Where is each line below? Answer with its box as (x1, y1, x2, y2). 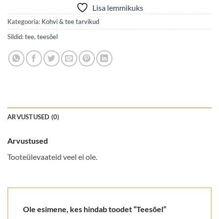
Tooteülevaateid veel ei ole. (7, 152, 97, 161)
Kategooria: (7, 17, 42, 25)
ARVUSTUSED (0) (7, 112, 60, 121)
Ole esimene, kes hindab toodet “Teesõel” (23, 204, 168, 214)
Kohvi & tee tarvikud (42, 17, 99, 25)
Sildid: (7, 32, 25, 41)
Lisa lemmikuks (92, 2, 143, 12)
